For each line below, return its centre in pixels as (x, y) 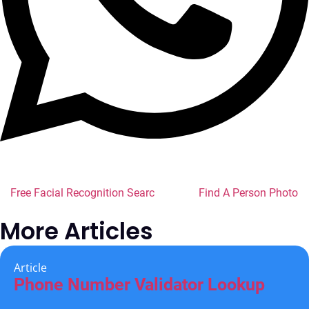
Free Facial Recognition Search (86, 192)
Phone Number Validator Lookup (139, 284)
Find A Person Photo (248, 192)
